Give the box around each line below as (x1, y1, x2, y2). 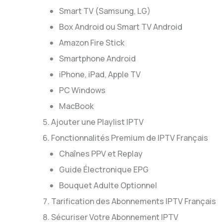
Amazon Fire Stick (59, 37, 124, 48)
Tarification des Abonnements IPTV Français (51, 196, 216, 207)
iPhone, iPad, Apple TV (59, 69, 141, 80)
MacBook (59, 101, 94, 111)
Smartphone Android (59, 53, 136, 64)
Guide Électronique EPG (59, 164, 149, 175)
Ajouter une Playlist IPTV (51, 116, 144, 127)
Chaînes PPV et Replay (59, 148, 143, 159)
